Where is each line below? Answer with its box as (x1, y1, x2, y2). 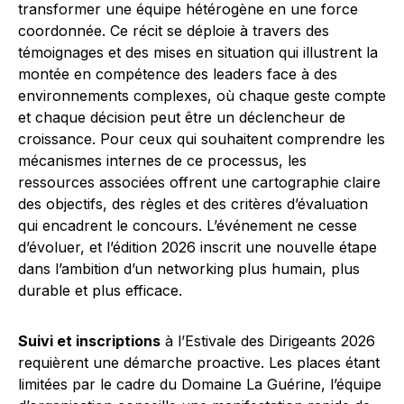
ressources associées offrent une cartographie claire (18, 173, 381, 191)
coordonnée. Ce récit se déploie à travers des (18, 22, 329, 40)
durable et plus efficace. (18, 281, 182, 299)
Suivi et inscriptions (18, 332, 161, 350)
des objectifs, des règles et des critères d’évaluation (18, 195, 368, 213)
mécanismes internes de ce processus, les (18, 151, 307, 170)
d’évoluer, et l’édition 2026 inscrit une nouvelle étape (18, 238, 377, 256)
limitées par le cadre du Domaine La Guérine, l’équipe (18, 375, 381, 393)
